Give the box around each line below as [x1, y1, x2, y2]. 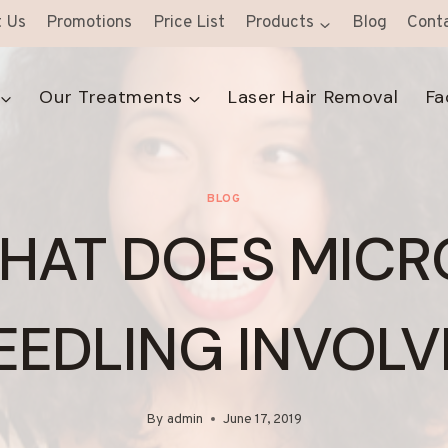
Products [245, 12, 315, 35]
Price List [152, 12, 225, 35]
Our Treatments [39, 85, 183, 110]
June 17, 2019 [222, 410, 302, 428]
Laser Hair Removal [227, 85, 399, 110]
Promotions [46, 12, 133, 35]
